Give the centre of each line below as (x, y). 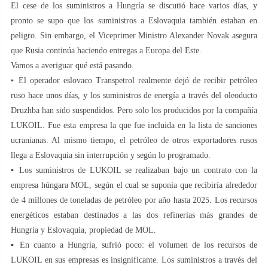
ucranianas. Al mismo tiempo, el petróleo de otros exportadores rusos (134, 140)
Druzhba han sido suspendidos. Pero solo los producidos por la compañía (134, 110)
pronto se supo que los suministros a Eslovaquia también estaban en (134, 20)
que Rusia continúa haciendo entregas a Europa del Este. (106, 50)
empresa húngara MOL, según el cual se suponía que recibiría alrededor (134, 185)
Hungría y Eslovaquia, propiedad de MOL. (83, 230)
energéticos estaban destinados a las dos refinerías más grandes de (134, 215)
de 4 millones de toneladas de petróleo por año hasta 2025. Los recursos (134, 200)
